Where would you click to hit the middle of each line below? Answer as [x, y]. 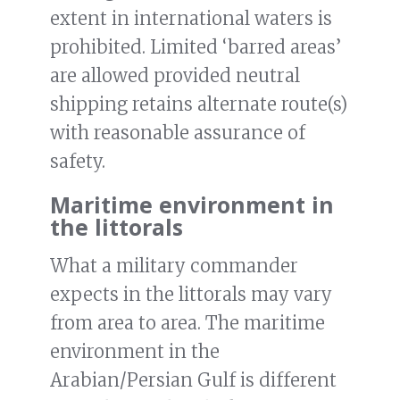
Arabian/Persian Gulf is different [193, 380]
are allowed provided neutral [175, 76]
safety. [78, 162]
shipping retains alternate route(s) [199, 104]
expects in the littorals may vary [191, 295]
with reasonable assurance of [178, 133]
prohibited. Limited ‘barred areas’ [196, 47]
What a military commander [174, 266]
